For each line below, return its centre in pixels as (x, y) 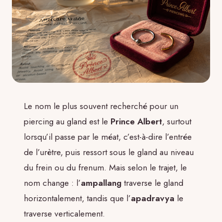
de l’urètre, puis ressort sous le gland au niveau (109, 152)
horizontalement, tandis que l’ (77, 198)
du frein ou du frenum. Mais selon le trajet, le (105, 168)
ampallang (101, 183)
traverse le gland (152, 183)
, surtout (177, 122)
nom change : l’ (52, 183)
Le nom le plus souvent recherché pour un (101, 106)
